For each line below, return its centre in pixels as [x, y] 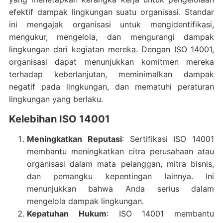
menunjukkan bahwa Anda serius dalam [120, 188]
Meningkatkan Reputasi [74, 139]
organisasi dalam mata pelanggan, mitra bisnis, [120, 164]
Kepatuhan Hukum [66, 213]
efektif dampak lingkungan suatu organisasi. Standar [111, 12]
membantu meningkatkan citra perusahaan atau [120, 151]
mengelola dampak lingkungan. [85, 201]
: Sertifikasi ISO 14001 [168, 139]
